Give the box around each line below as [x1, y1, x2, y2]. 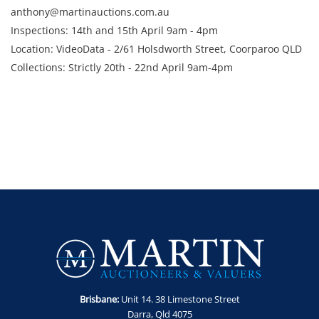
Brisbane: [79, 293, 119, 305]
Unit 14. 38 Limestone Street [118, 293, 240, 305]
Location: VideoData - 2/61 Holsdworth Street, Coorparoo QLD [11, 42, 302, 56]
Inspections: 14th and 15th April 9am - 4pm [11, 23, 218, 37]
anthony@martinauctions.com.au [11, 5, 169, 19]
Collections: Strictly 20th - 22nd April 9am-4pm [11, 61, 233, 74]
